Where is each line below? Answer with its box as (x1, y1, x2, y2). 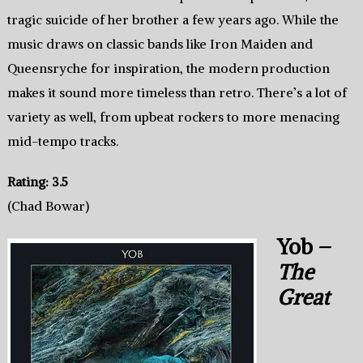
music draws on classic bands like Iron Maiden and (6, 35, 313, 52)
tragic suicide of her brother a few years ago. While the (6, 11, 339, 28)
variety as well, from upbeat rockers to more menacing (6, 108, 340, 125)
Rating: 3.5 (6, 173, 68, 190)
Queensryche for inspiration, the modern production (6, 59, 330, 76)
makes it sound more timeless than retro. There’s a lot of (6, 83, 347, 100)
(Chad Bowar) (6, 197, 89, 214)
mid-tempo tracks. (6, 132, 118, 149)
